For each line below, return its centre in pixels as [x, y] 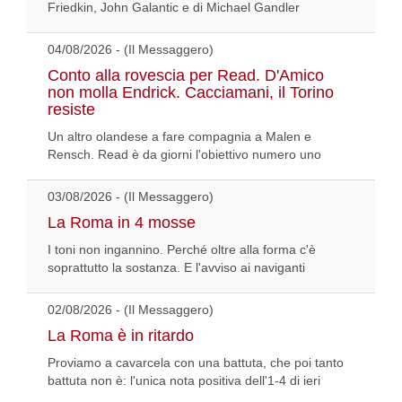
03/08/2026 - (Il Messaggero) [131, 197]
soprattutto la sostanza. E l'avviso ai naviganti [176, 268]
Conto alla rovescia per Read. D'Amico [186, 76]
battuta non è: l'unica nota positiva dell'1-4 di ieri [184, 381]
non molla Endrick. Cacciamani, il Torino [191, 93]
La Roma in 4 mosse [122, 223]
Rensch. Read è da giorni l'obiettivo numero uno [184, 155]
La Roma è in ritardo [121, 336]
